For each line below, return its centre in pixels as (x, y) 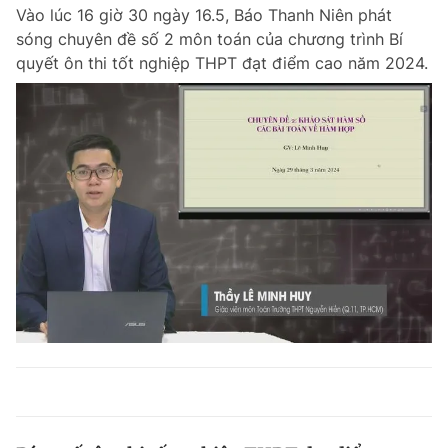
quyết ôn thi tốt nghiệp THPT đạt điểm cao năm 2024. (222, 63)
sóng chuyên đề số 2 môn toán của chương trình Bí (209, 39)
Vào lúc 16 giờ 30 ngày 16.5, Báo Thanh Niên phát (204, 15)
